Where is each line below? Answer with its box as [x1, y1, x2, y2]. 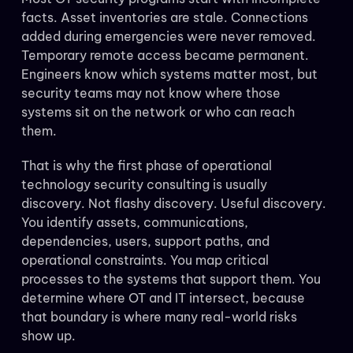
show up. [20, 328, 76, 344]
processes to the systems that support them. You [20, 271, 321, 288]
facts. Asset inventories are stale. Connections [20, 9, 308, 26]
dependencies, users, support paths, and [20, 233, 269, 250]
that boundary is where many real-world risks [20, 309, 297, 325]
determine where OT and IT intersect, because [20, 290, 305, 307]
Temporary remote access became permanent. [20, 47, 309, 64]
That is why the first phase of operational [20, 158, 272, 174]
